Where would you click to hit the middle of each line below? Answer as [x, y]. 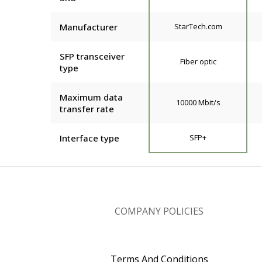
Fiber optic [198, 61]
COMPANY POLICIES [159, 211]
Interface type [89, 138]
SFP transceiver [92, 56]
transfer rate [87, 108]
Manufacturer [89, 27]
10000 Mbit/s [198, 102]
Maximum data [91, 97]
